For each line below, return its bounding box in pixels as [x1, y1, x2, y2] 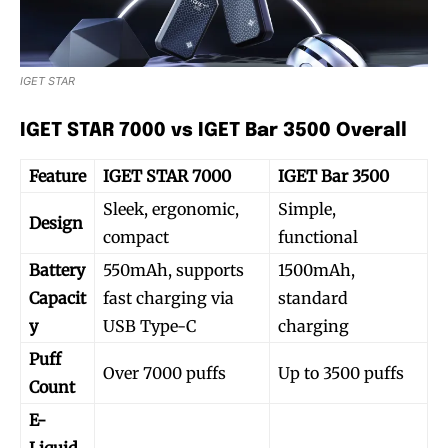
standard [278, 287, 348, 308]
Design [29, 212, 83, 233]
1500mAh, [278, 259, 355, 280]
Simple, [278, 198, 336, 219]
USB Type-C [103, 315, 196, 336]
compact [103, 226, 169, 247]
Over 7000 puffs [103, 362, 226, 383]
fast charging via [103, 287, 234, 308]
